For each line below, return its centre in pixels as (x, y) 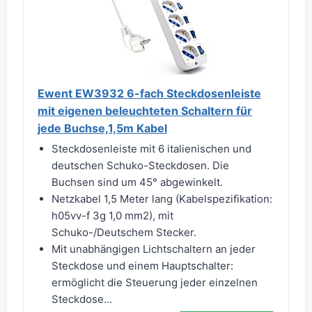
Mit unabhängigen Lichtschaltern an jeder (154, 249)
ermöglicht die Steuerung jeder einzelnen (155, 283)
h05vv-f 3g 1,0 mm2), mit (112, 216)
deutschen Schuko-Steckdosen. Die (140, 166)
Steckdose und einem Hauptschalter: (142, 266)
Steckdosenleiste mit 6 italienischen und (151, 149)
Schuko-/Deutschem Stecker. (124, 233)
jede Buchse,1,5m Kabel (102, 128)
